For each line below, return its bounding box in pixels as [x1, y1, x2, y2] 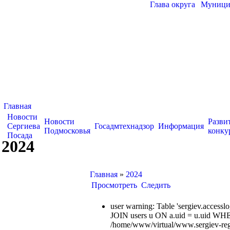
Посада [7, 131, 32, 140]
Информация [158, 122, 204, 130]
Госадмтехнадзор [94, 122, 154, 130]
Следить [141, 181, 170, 189]
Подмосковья [44, 126, 90, 135]
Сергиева [7, 122, 40, 130]
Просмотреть [91, 181, 137, 189]
